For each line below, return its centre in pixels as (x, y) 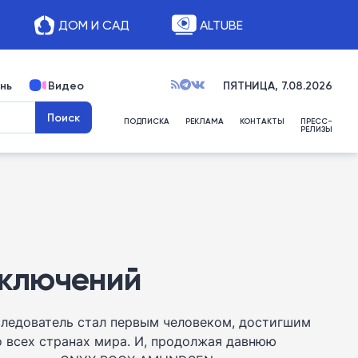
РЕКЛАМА (205, 121)
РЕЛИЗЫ (316, 129)
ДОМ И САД (93, 25)
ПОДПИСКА (147, 121)
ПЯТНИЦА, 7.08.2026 (278, 86)
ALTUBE (221, 25)
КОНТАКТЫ (262, 121)
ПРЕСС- (316, 121)
